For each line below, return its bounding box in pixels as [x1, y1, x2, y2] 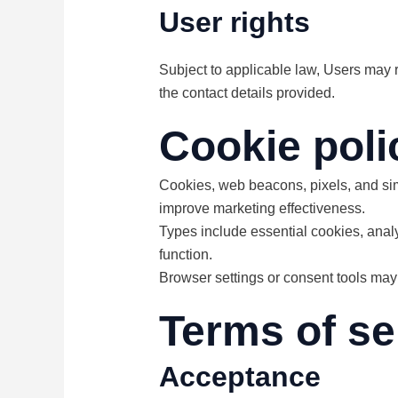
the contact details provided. [158, 85, 335, 101]
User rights [158, 6, 310, 39]
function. [158, 247, 212, 263]
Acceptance [158, 361, 321, 394]
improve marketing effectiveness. [158, 201, 365, 217]
